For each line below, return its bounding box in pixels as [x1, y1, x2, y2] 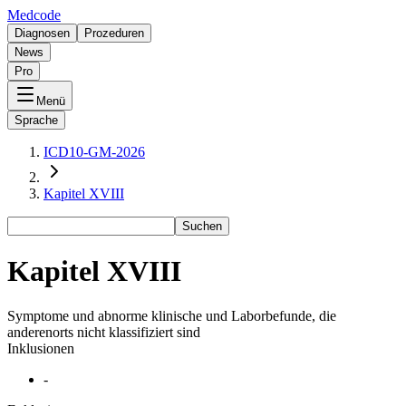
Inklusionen [7, 340, 74, 356]
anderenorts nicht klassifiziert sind [7, 324, 200, 340]
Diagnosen [14, 26, 70, 40]
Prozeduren [84, 26, 144, 40]
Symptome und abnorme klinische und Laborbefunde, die [7, 307, 336, 324]
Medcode [7, 7, 61, 23]
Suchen [182, 219, 222, 233]
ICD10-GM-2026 [43, 144, 145, 159]
